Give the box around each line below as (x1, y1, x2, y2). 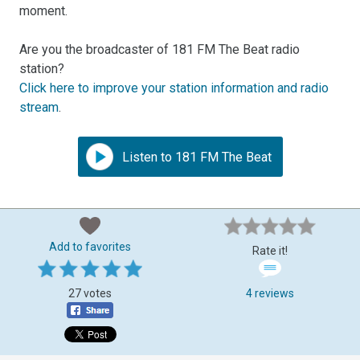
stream (19, 99, 59, 115)
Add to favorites (49, 239, 131, 253)
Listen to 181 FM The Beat (118, 149, 272, 165)
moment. (19, 2, 68, 18)
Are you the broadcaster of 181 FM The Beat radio (19, 41, 301, 57)
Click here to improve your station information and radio (19, 80, 329, 96)
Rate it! (252, 243, 288, 257)
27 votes (68, 286, 112, 300)
